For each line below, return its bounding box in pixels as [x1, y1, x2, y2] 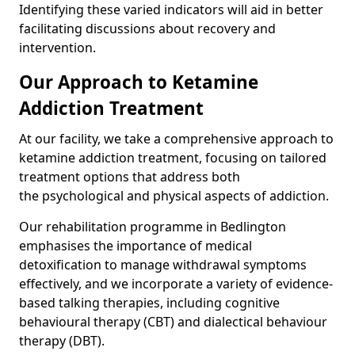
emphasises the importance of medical [19, 237, 252, 254]
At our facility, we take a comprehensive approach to [19, 130, 334, 147]
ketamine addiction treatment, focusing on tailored [19, 149, 326, 166]
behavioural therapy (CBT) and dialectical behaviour [19, 313, 327, 330]
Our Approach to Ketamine [19, 70, 258, 94]
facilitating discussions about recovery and [19, 20, 276, 37]
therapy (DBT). [19, 332, 105, 349]
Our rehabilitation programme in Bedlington [19, 218, 286, 235]
